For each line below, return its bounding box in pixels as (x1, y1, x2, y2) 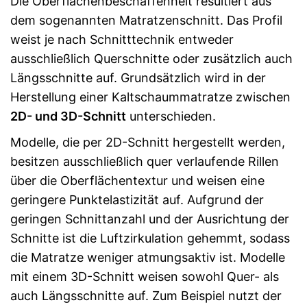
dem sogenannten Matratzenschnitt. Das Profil (10, 12, 282, 27)
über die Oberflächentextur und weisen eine (10, 173, 265, 188)
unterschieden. (126, 108, 216, 123)
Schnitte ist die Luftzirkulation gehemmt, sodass (10, 230, 290, 245)
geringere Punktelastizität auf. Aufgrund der (10, 192, 264, 207)
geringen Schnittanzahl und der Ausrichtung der (10, 211, 289, 226)
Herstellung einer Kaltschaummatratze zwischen (10, 89, 291, 104)
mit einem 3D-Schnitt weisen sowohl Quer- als (10, 269, 279, 284)
